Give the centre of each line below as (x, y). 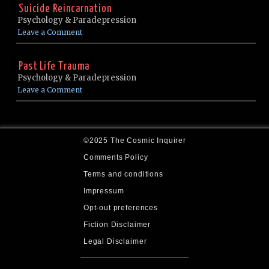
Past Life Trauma (54, 66)
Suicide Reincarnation (65, 9)
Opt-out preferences (120, 207)
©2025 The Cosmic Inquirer (134, 140)
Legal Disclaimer (115, 241)
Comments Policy (116, 157)
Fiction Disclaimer (117, 224)
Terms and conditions (123, 174)
